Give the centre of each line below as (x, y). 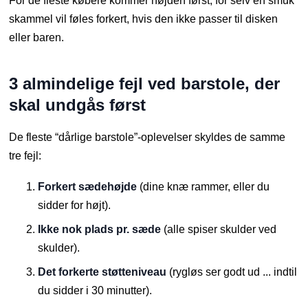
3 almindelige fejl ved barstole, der (145, 84)
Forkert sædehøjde (88, 187)
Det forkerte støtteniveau (102, 272)
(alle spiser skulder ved (219, 230)
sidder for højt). (75, 206)
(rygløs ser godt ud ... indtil (232, 272)
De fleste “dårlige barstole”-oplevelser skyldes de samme (147, 137)
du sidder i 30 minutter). (95, 291)
